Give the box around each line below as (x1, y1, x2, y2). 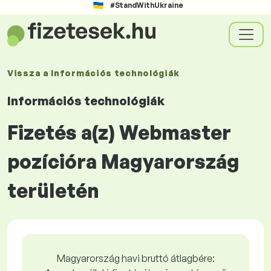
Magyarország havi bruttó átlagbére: (56, 252, 215, 264)
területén (7, 178, 99, 203)
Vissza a (7, 68, 51, 78)
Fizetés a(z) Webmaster (7, 120, 231, 145)
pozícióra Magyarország (7, 149, 240, 174)
